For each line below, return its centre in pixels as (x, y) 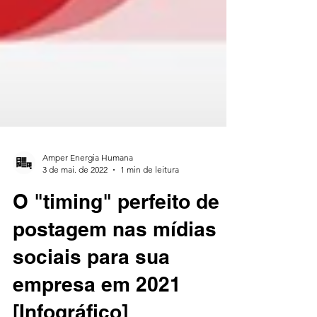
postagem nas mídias (115, 263)
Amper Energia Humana (88, 191)
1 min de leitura (150, 203)
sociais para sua (91, 290)
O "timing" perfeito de (116, 235)
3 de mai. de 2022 (75, 203)
